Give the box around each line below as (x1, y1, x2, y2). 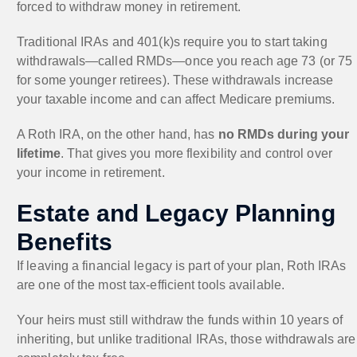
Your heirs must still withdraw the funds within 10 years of (17, 312, 343, 327)
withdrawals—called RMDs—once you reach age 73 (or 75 (17, 53, 353, 68)
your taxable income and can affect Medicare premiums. (17, 92, 335, 106)
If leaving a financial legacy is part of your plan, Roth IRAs (17, 258, 347, 273)
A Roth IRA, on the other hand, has (17, 127, 218, 141)
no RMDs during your (218, 127, 350, 141)
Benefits (17, 228, 112, 255)
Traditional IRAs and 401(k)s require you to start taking (17, 34, 328, 49)
